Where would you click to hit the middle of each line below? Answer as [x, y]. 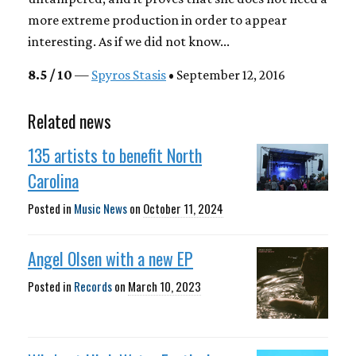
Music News [101, 208]
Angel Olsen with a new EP [110, 258]
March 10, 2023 [164, 286]
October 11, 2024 [183, 208]
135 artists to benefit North [115, 155]
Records [93, 286]
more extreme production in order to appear [157, 19]
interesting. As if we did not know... [129, 41]
